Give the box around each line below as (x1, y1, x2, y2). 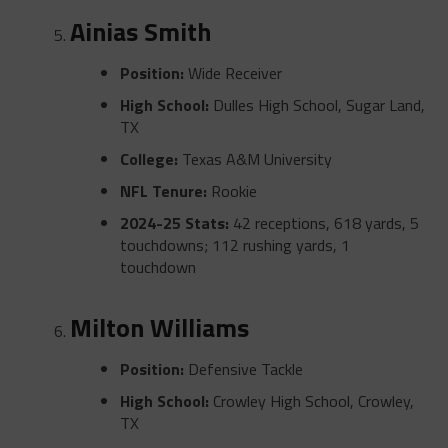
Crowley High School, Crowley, (208, 388, 414, 413)
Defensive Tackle (183, 356, 303, 381)
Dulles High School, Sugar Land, (208, 92, 425, 117)
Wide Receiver (183, 60, 282, 85)
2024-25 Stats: (119, 210, 229, 235)
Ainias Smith (69, 11, 211, 51)
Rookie (206, 178, 257, 203)
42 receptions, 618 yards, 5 (228, 210, 419, 235)
